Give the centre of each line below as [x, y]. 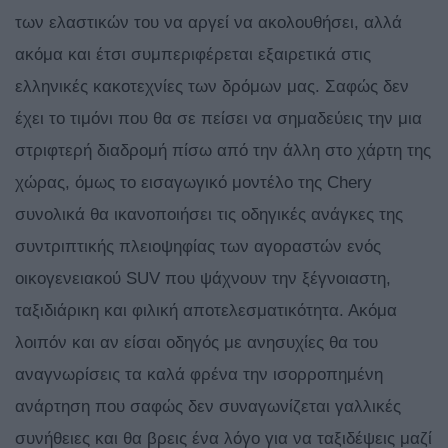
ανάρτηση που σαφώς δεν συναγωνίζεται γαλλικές [208, 407]
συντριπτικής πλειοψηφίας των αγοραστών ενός [198, 247]
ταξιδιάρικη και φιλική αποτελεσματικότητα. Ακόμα [206, 311]
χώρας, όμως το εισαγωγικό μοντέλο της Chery [193, 183]
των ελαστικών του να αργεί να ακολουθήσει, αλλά [208, 23]
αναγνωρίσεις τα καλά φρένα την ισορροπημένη [199, 375]
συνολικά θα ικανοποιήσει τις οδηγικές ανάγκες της [209, 215]
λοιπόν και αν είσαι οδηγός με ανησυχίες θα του [196, 343]
